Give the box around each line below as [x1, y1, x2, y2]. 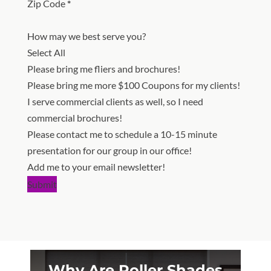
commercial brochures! [27, 111, 122, 123]
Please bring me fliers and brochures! [27, 62, 180, 74]
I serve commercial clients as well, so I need [27, 95, 203, 107]
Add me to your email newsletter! [27, 160, 165, 172]
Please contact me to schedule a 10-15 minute [27, 128, 217, 140]
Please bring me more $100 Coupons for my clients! [27, 79, 240, 91]
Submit [27, 178, 57, 190]
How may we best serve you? [27, 30, 146, 42]
